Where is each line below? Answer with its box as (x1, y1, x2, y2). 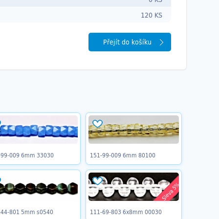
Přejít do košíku (103, 36, 152, 47)
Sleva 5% (160, 180, 182, 202)
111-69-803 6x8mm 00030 (89, 207, 162, 217)
